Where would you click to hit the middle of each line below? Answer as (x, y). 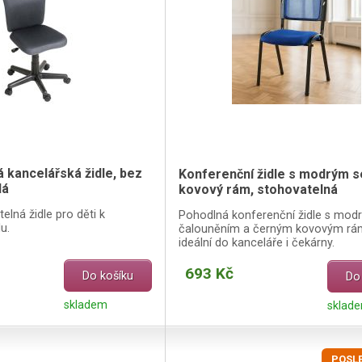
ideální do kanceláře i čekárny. (256, 242)
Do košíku (108, 276)
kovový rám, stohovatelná (258, 190)
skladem (86, 305)
